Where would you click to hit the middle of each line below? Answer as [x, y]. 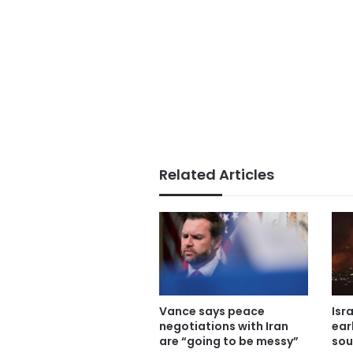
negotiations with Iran [224, 326]
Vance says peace [212, 311]
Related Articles [217, 175]
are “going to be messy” [229, 341]
